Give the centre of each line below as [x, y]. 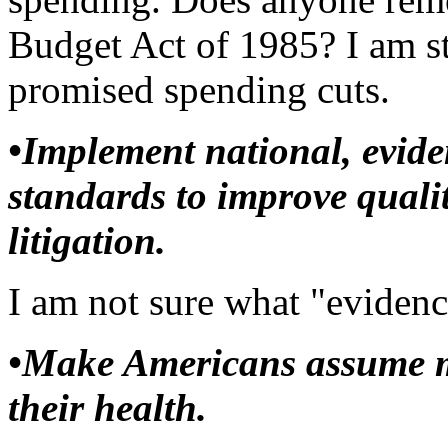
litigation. [87, 240]
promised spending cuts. [199, 89]
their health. [107, 407]
